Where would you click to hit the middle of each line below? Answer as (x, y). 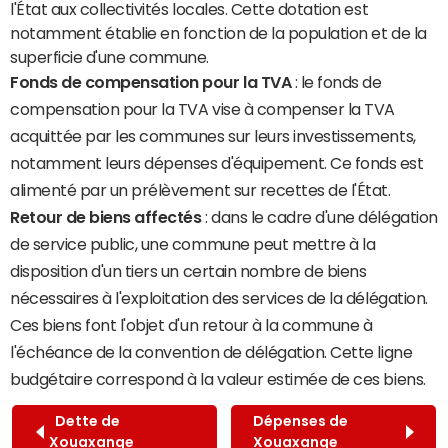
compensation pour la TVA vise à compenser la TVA (202, 108)
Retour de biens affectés (106, 216)
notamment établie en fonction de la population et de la (218, 32)
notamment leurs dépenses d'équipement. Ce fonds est (217, 162)
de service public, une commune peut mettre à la (193, 243)
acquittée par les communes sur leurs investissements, (213, 135)
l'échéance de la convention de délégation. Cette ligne (211, 351)
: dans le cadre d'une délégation (319, 216)
